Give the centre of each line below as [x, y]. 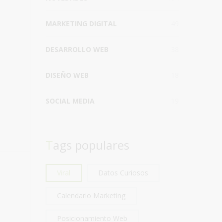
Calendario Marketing [91, 195]
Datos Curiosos [123, 173]
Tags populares [91, 145]
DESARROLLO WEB [77, 49]
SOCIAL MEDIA [70, 101]
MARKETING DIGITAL [81, 24]
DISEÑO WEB [67, 75]
